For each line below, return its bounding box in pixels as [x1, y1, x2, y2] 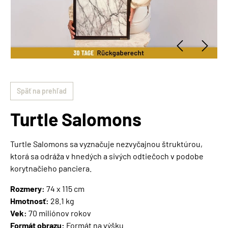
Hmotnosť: [10, 196, 49, 206]
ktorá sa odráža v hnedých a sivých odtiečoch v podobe [10, 151, 204, 161]
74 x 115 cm [45, 184, 84, 194]
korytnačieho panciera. [10, 163, 92, 174]
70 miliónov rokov [27, 208, 91, 218]
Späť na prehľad [17, 87, 67, 96]
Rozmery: [10, 184, 45, 194]
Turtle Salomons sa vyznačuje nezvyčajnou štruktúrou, [10, 139, 203, 149]
